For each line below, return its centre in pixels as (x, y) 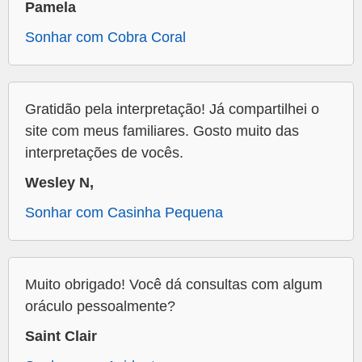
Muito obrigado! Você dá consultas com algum (174, 284)
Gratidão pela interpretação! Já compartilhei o (172, 109)
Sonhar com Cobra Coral (105, 37)
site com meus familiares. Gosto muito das (162, 130)
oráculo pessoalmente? (100, 306)
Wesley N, (59, 182)
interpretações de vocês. (104, 152)
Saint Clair (61, 336)
